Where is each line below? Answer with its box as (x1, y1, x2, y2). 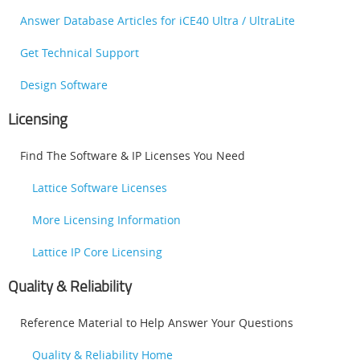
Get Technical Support (20, 44, 139, 60)
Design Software (20, 76, 108, 92)
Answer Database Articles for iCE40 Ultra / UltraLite (20, 12, 295, 28)
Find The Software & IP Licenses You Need (20, 147, 245, 163)
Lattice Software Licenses (32, 179, 167, 195)
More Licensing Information (32, 211, 181, 227)
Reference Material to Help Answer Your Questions (20, 314, 293, 330)
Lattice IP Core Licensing (32, 243, 162, 260)
